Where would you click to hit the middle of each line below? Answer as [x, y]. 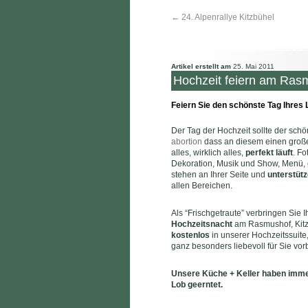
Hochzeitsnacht [201, 224]
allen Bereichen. [201, 186]
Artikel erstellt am [202, 66]
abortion [186, 142]
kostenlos [190, 235]
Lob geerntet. [197, 285]
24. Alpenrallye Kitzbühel [227, 17]
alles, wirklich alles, [208, 153]
